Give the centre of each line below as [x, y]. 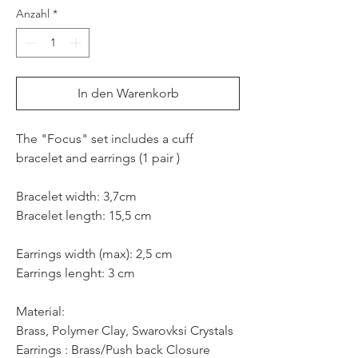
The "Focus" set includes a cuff [105, 138]
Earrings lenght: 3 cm [76, 272]
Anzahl [33, 13]
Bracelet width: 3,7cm [76, 196]
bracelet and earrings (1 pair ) [98, 157]
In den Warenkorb [128, 93]
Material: [40, 311]
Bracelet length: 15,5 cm [84, 215]
